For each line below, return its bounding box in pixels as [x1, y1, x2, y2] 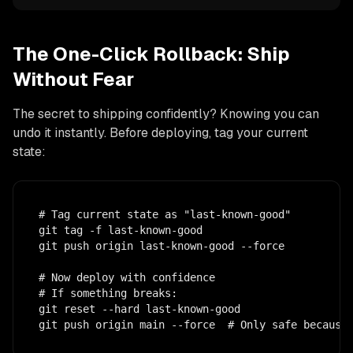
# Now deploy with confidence [39, 270, 215, 284]
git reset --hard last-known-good [39, 302, 240, 315]
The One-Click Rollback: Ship [13, 41, 290, 66]
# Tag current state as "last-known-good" [39, 207, 291, 221]
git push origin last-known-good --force [39, 239, 284, 252]
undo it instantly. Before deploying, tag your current [13, 124, 308, 141]
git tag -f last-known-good [39, 223, 203, 236]
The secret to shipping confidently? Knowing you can [13, 105, 319, 122]
